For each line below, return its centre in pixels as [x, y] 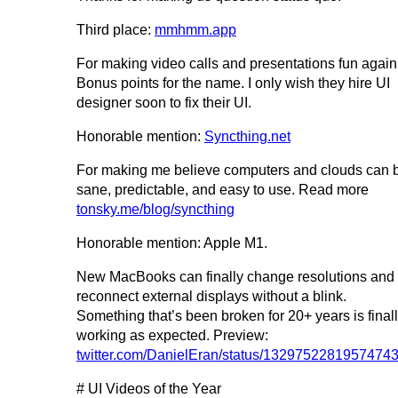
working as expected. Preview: [172, 336]
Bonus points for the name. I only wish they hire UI [233, 84]
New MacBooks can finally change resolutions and [235, 277]
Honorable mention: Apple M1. [172, 243]
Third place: [115, 30]
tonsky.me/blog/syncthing [155, 210]
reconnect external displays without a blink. [211, 297]
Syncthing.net [247, 137]
